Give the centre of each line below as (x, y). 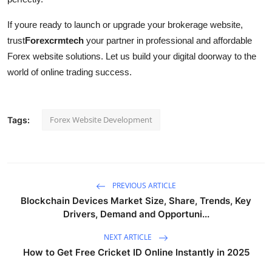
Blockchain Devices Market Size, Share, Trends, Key (136, 200)
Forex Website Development (101, 119)
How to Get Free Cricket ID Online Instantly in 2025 (136, 252)
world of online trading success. (70, 72)
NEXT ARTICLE (129, 237)
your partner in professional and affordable (168, 40)
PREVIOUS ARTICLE (143, 185)
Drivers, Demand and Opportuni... (136, 214)
